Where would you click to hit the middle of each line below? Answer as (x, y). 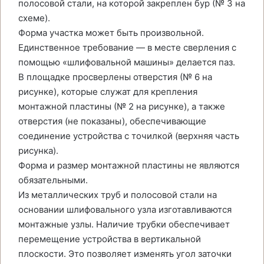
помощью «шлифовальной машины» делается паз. (127, 62)
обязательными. (53, 180)
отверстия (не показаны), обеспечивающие (112, 121)
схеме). (34, 18)
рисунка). (38, 151)
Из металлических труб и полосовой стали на (118, 195)
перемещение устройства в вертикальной (110, 239)
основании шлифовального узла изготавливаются (125, 209)
